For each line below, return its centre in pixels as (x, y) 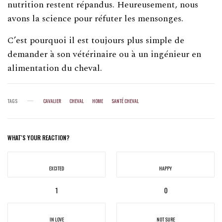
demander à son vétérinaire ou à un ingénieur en (105, 54)
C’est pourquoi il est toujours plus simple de (96, 40)
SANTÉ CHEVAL (125, 101)
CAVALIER (52, 101)
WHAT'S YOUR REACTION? (38, 137)
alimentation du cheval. (55, 68)
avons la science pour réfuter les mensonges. (96, 18)
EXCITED (56, 168)
